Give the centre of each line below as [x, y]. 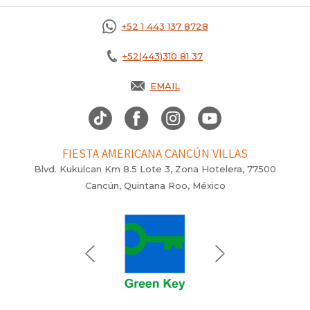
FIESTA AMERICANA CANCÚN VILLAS [155, 154]
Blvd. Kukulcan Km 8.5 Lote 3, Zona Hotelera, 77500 [155, 169]
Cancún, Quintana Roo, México [155, 186]
